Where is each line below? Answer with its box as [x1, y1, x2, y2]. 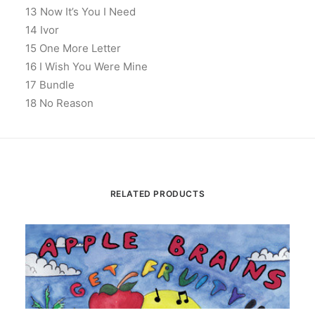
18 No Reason [25, 96, 94, 110]
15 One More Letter [25, 41, 121, 55]
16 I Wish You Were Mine [25, 60, 148, 73]
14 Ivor [25, 23, 59, 37]
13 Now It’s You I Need [25, 5, 136, 18]
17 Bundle [25, 78, 75, 91]
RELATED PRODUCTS [110, 188, 205, 199]
